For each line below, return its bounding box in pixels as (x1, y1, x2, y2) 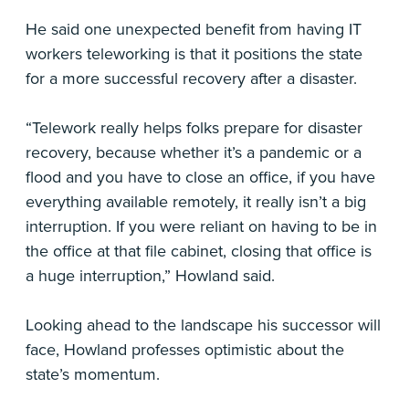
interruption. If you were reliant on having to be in (26, 216, 377, 236)
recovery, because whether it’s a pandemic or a (26, 142, 362, 163)
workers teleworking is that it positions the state (26, 44, 362, 64)
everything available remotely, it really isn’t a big (26, 192, 366, 212)
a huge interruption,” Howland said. (26, 266, 279, 286)
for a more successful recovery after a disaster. (26, 68, 357, 89)
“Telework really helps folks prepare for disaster (26, 118, 362, 138)
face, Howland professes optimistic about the (26, 340, 344, 360)
